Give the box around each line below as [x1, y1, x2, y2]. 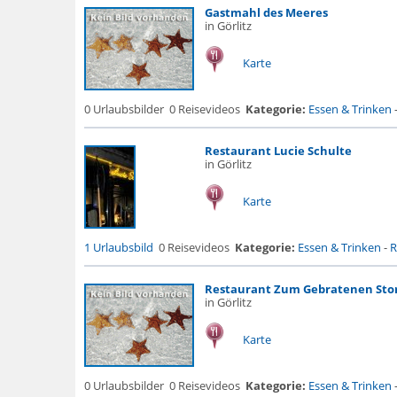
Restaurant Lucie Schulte [204, 143, 352, 159]
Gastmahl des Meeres [204, 4, 328, 20]
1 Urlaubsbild [83, 239, 153, 255]
